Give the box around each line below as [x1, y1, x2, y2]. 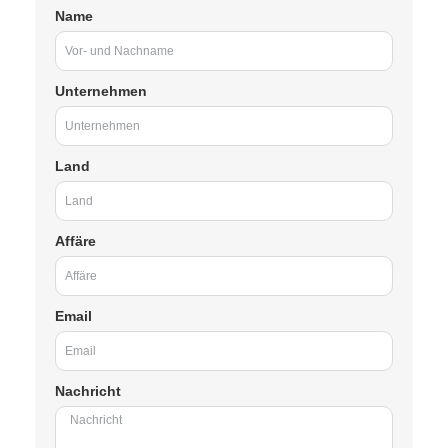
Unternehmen [55, 82, 147, 99]
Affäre [55, 232, 96, 249]
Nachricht [55, 382, 121, 399]
